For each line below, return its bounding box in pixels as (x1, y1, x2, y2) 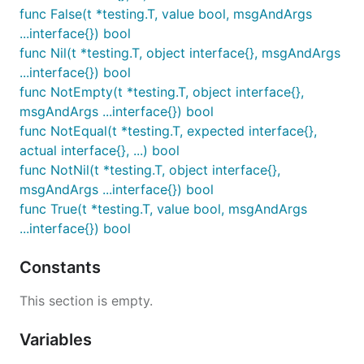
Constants (19, 258, 105, 277)
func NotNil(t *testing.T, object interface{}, (19, 162, 280, 178)
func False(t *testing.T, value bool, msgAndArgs (19, 6, 312, 22)
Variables (19, 330, 96, 349)
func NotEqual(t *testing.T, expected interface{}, (19, 123, 317, 139)
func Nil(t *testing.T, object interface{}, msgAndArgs (19, 45, 340, 61)
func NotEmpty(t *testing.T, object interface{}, (19, 84, 304, 100)
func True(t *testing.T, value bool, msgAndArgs (19, 201, 307, 217)
